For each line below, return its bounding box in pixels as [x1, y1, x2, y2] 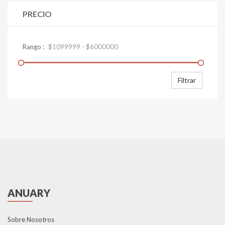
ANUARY [8, 187, 50, 199]
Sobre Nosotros [8, 215, 54, 223]
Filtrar [178, 76, 196, 84]
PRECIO [23, 9, 52, 19]
